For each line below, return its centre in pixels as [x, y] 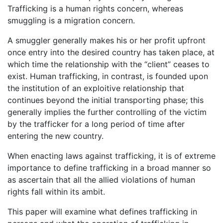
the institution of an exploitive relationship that [96, 88]
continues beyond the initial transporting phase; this [106, 100]
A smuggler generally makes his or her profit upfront [107, 40]
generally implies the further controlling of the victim [107, 112]
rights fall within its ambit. [56, 191]
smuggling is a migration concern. [71, 20]
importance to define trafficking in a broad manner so [109, 167]
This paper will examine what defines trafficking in [102, 211]
